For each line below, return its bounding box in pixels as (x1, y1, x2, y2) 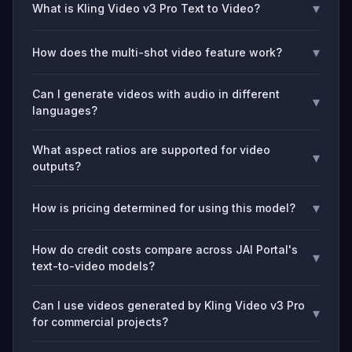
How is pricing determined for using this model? (32, 200, 295, 214)
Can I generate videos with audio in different (32, 86, 280, 101)
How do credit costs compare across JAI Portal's (32, 242, 298, 256)
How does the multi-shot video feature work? (32, 45, 282, 59)
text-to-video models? (32, 258, 155, 273)
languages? (32, 103, 97, 117)
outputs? (32, 159, 81, 173)
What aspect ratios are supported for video (32, 142, 270, 156)
